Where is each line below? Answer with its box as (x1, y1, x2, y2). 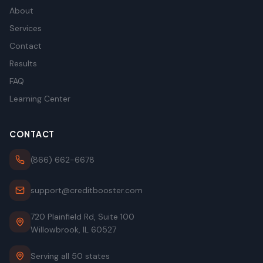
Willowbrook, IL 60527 (31, 224, 116, 235)
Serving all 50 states (31, 251, 110, 261)
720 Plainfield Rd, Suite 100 (31, 211, 134, 222)
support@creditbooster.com (31, 185, 143, 195)
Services (9, 23, 42, 33)
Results (9, 58, 37, 69)
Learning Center (9, 93, 70, 104)
